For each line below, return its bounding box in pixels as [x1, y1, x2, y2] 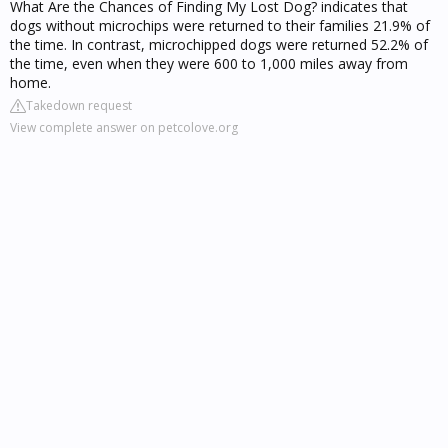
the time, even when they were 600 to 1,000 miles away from [10, 54, 408, 73]
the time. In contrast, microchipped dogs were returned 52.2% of [10, 35, 428, 54]
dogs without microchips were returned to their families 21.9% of [10, 16, 430, 35]
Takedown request [26, 97, 132, 114]
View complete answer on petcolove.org [10, 119, 238, 136]
